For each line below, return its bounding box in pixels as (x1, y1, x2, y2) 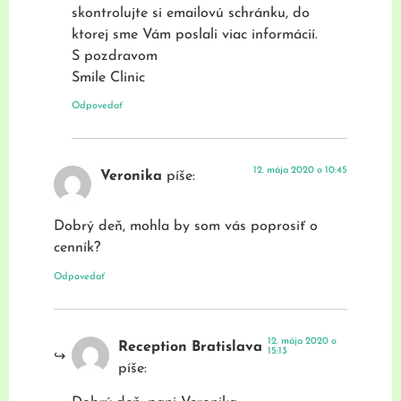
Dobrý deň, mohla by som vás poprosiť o (54, 219, 318, 235)
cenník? (54, 241, 100, 256)
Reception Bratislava (118, 339, 262, 354)
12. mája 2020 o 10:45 (253, 165, 347, 175)
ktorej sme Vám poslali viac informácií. (72, 27, 318, 42)
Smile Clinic (72, 70, 145, 85)
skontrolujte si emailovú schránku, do (72, 5, 310, 21)
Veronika (100, 168, 162, 183)
